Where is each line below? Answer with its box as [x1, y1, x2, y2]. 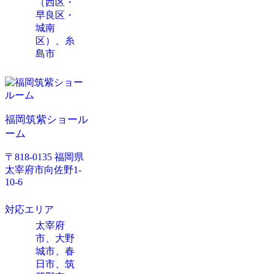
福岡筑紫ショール [5, 114, 88, 126]
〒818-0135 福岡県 [5, 152, 84, 163]
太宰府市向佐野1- [5, 165, 81, 176]
